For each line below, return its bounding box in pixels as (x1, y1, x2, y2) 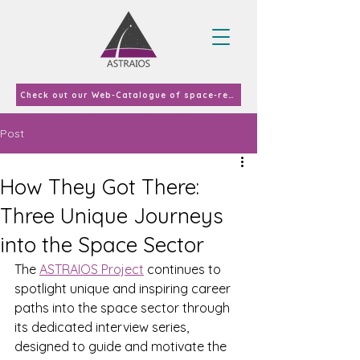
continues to (144, 261, 224, 277)
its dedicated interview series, (14, 319, 192, 335)
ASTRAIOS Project (39, 261, 144, 277)
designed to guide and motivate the (14, 338, 230, 354)
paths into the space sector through (14, 300, 233, 316)
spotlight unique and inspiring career (14, 280, 234, 297)
